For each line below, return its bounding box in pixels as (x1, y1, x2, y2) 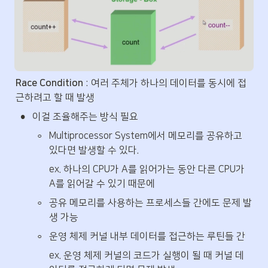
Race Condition (16, 77, 83, 89)
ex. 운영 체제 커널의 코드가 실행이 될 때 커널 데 (49, 249, 244, 261)
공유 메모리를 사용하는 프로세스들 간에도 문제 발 (49, 197, 252, 208)
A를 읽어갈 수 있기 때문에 (49, 178, 155, 189)
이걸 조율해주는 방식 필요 (32, 111, 138, 122)
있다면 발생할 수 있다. (49, 144, 139, 156)
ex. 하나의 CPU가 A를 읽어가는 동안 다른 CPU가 (49, 163, 245, 175)
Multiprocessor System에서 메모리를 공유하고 (49, 130, 242, 141)
